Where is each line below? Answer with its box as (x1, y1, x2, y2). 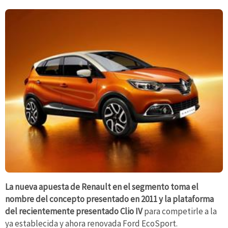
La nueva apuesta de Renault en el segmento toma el (5, 181, 198, 192)
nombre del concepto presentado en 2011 (5, 193, 157, 205)
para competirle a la (142, 205, 217, 217)
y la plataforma (159, 193, 214, 205)
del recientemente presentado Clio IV (5, 205, 142, 217)
